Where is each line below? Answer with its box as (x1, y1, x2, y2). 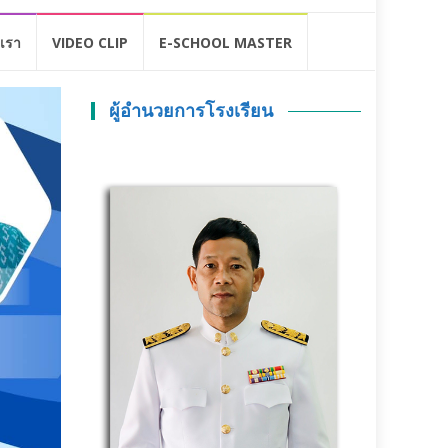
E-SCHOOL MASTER (158, 32, 292, 52)
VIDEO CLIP (51, 32, 128, 52)
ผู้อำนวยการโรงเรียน (109, 100, 274, 121)
